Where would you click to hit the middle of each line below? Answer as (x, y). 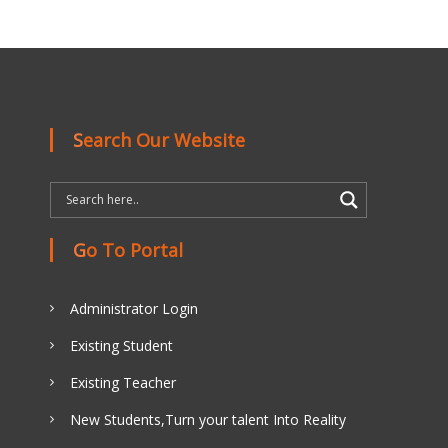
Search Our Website (163, 139)
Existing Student (121, 345)
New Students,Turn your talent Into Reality (207, 419)
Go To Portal (134, 249)
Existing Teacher (122, 382)
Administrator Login (133, 308)
